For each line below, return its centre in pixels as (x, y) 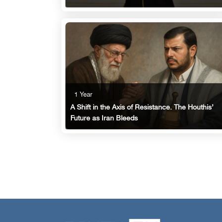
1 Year (83, 95)
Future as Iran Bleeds (104, 119)
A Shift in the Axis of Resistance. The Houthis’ (142, 108)
